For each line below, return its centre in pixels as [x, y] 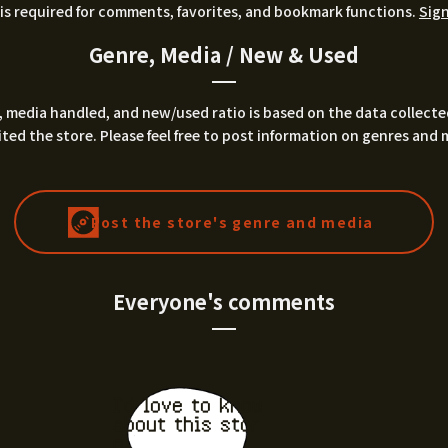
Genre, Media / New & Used [224, 54]
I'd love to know [189, 406]
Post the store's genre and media [232, 222]
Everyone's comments [224, 301]
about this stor [187, 425]
